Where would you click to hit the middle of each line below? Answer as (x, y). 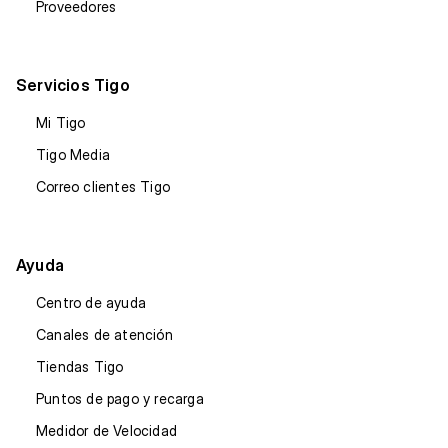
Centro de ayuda (91, 303)
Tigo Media (73, 155)
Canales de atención (104, 335)
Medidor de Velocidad (106, 431)
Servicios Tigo (73, 85)
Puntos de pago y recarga (120, 399)
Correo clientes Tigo (103, 187)
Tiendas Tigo (80, 367)
